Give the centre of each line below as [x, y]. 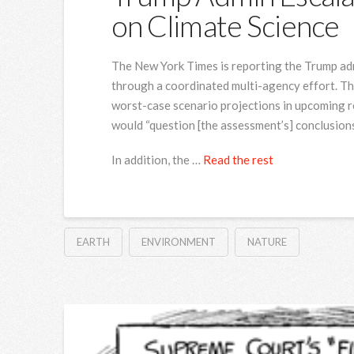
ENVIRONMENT [178, 242]
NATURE [267, 242]
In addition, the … [157, 160]
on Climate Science [225, 25]
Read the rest [238, 160]
